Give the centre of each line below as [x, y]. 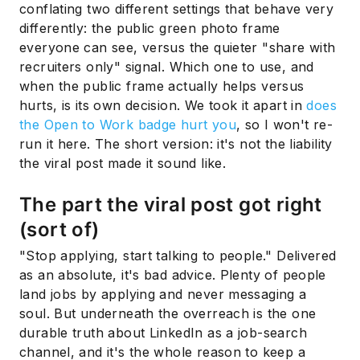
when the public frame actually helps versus [162, 86]
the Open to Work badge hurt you [128, 125]
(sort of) [59, 230]
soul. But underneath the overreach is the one [168, 314]
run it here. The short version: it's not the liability [176, 144]
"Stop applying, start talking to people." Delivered [178, 256]
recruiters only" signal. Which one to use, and [167, 67]
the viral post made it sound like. [123, 164]
